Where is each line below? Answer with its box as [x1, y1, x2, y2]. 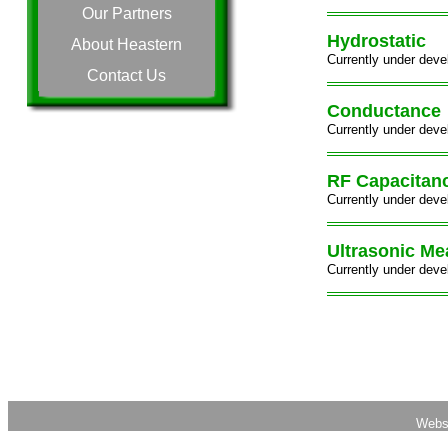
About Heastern [71, 35, 183, 53]
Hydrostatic [326, 31, 426, 52]
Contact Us [87, 66, 167, 84]
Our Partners [81, 4, 172, 22]
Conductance [326, 101, 441, 122]
